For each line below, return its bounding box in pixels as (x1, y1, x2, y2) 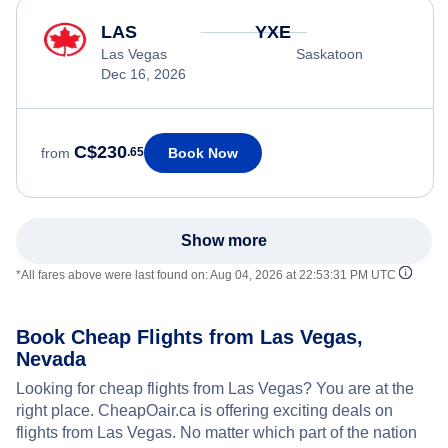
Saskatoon (295, 45, 363, 62)
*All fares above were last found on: (16, 267, 210, 282)
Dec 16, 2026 (101, 65, 186, 82)
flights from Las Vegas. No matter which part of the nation (16, 423, 417, 441)
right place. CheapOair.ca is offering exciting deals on (16, 401, 393, 419)
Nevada (16, 347, 86, 370)
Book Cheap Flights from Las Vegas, (16, 325, 363, 348)
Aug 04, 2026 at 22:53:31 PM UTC (210, 267, 396, 282)
